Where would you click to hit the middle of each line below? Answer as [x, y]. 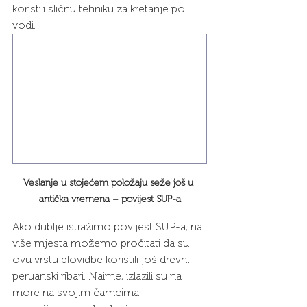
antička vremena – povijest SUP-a [110, 199]
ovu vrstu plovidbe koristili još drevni [102, 259]
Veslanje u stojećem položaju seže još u [110, 183]
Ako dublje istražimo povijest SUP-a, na [109, 226]
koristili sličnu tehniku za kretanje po [100, 9]
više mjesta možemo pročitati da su [102, 243]
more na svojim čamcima [77, 292]
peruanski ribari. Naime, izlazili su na [98, 276]
